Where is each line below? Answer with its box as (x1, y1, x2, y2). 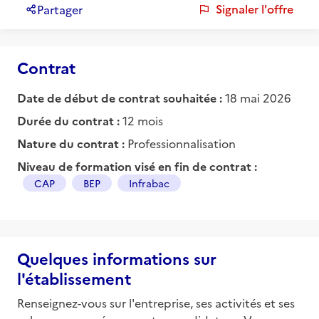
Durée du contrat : (17, 112, 122, 128)
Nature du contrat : (17, 135, 127, 151)
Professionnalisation (127, 135, 236, 151)
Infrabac (129, 175, 169, 190)
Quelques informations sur (17, 246, 216, 269)
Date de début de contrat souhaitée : (17, 89, 222, 105)
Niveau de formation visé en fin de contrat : (17, 157, 257, 174)
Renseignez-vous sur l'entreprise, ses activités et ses (17, 294, 295, 310)
